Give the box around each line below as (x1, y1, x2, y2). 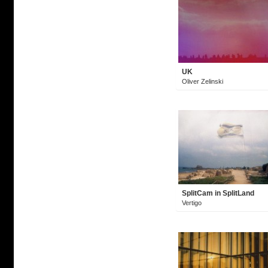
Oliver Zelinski (182, 78, 223, 85)
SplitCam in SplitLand (182, 189, 254, 197)
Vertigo (182, 199, 202, 206)
